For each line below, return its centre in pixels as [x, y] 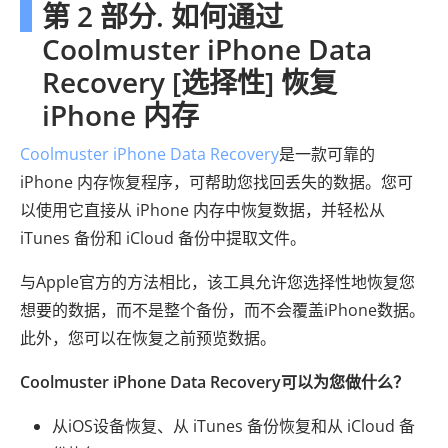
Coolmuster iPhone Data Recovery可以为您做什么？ [214, 381]
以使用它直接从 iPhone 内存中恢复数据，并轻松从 [202, 209]
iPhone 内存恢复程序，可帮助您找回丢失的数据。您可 [216, 181]
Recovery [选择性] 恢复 [189, 81]
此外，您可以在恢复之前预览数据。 [148, 337]
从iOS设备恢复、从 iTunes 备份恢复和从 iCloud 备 [233, 425]
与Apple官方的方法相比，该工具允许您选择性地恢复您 [217, 281]
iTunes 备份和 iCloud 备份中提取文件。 [163, 237]
